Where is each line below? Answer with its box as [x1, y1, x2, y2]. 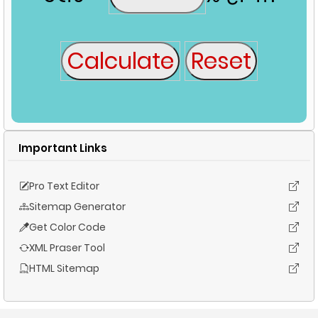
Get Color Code [29, 219, 106, 234]
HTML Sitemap [29, 261, 99, 275]
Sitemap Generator [29, 199, 126, 214]
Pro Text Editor [29, 178, 99, 193]
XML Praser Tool [29, 240, 105, 255]
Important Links [18, 140, 107, 155]
